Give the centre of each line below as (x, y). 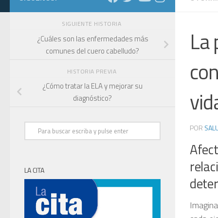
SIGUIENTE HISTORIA (92, 23)
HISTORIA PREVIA (92, 71)
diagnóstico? (92, 98)
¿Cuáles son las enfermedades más (92, 38)
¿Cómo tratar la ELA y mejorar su (92, 86)
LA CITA (34, 170)
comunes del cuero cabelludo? (92, 51)
